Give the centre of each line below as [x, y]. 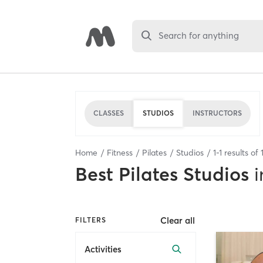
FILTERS [91, 220]
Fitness [120, 152]
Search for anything [199, 36]
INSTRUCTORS [217, 113]
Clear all [178, 220]
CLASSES [109, 113]
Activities [103, 249]
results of [241, 152]
